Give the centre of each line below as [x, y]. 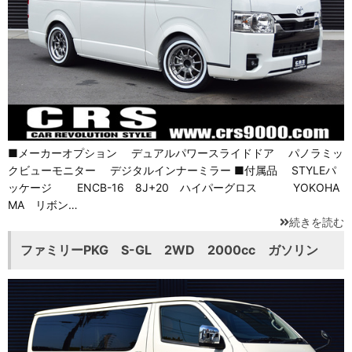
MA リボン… [43, 204]
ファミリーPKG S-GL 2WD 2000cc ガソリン [169, 249]
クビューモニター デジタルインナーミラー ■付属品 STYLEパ [172, 170]
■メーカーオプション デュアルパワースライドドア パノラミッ [176, 152]
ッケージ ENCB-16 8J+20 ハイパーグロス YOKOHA [174, 187]
